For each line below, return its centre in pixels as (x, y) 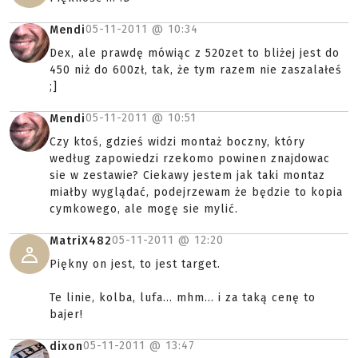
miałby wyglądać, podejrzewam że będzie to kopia (196, 192)
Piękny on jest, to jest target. (135, 264)
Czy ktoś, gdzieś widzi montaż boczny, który (177, 142)
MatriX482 (81, 241)
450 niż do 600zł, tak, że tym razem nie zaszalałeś (196, 70)
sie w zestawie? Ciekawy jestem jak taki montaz (187, 175)
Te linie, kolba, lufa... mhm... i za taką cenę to (183, 298)
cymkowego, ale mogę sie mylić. (144, 209)
